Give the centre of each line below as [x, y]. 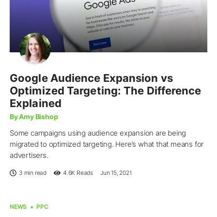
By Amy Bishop [34, 117]
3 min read [33, 173]
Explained [36, 103]
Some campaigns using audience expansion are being [98, 133]
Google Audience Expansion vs [91, 78]
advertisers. [29, 155]
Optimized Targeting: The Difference [106, 91]
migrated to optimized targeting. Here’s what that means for [107, 144]
